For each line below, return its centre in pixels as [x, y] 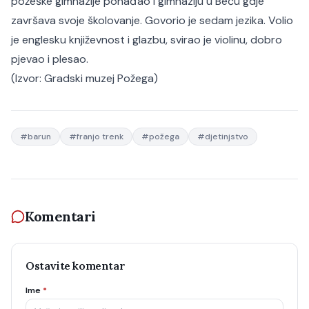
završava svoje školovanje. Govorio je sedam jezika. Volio [152, 20]
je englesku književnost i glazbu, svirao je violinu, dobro [147, 40]
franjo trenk [100, 137]
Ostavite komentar [76, 266]
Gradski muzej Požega [99, 78]
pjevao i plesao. [50, 59]
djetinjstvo [227, 137]
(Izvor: [28, 78]
